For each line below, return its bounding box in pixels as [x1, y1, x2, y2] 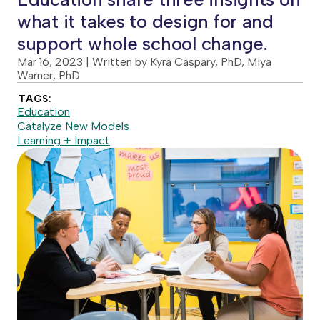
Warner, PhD [17, 69, 80, 82]
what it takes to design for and [17, 10, 274, 33]
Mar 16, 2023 [17, 55, 83, 69]
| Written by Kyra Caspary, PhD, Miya [83, 55, 271, 69]
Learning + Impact [17, 134, 110, 147]
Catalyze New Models [17, 119, 129, 133]
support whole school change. [17, 32, 268, 55]
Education [17, 105, 70, 119]
